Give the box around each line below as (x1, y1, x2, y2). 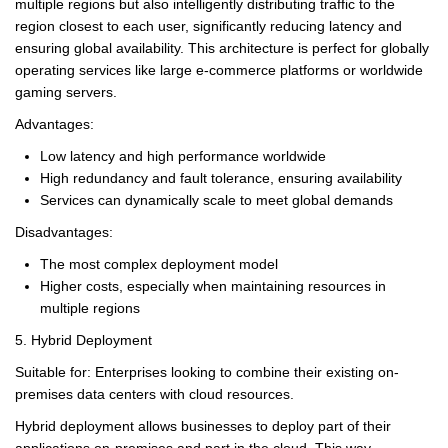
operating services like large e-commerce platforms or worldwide (15, 61, 423, 78)
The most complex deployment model (40, 255, 278, 272)
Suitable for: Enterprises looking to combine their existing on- (15, 363, 399, 380)
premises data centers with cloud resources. (15, 385, 294, 402)
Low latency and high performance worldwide (40, 147, 326, 164)
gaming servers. (15, 83, 117, 100)
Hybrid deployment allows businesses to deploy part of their (15, 417, 391, 434)
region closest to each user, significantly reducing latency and (15, 17, 402, 34)
